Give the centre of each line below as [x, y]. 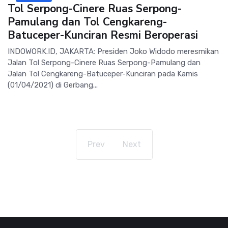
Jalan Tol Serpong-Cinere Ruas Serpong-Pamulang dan [104, 62]
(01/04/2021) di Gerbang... [53, 85]
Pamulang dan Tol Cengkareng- [87, 22]
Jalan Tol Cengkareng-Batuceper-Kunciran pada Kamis [103, 74]
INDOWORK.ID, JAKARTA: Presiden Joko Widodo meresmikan [113, 51]
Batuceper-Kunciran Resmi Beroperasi [103, 35]
